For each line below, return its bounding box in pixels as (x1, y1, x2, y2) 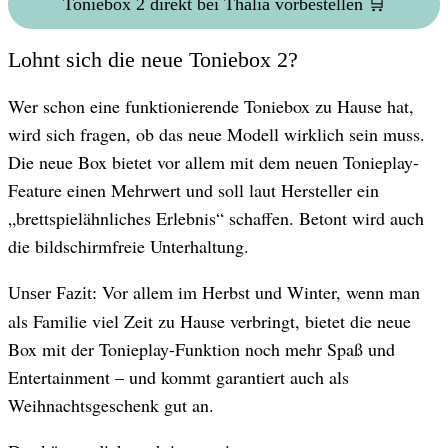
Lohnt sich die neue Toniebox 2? (8, 47, 298, 73)
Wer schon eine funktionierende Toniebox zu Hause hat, (8, 93, 414, 118)
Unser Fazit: (8, 282, 97, 303)
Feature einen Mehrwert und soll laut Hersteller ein (8, 177, 379, 202)
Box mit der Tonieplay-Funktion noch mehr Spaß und (8, 336, 395, 361)
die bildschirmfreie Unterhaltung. (8, 233, 249, 258)
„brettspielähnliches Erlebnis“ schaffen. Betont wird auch (8, 205, 424, 230)
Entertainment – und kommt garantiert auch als (8, 364, 349, 389)
